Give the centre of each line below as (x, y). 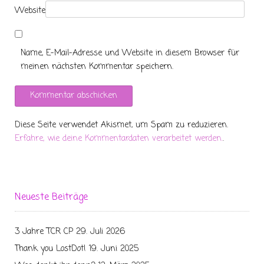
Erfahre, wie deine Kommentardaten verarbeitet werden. (119, 138)
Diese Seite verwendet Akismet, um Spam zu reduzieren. (121, 125)
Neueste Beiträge (51, 197)
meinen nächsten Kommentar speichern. (97, 67)
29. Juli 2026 (100, 232)
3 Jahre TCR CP (44, 232)
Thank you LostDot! (50, 249)
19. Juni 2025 (114, 249)
